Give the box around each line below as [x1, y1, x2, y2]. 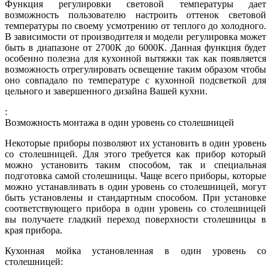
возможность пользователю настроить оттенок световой [5, 9, 266, 20]
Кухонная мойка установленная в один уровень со [5, 245, 266, 256]
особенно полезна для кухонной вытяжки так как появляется [5, 53, 266, 64]
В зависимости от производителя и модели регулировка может [5, 31, 266, 42]
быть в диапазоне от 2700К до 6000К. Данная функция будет [5, 42, 266, 53]
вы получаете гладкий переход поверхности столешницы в [5, 214, 266, 224]
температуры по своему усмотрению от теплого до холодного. [5, 20, 266, 31]
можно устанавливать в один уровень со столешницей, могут [5, 181, 266, 192]
